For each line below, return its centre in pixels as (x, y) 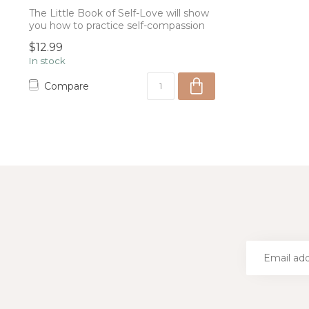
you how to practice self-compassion (117, 26)
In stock (47, 61)
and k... (45, 38)
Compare (67, 86)
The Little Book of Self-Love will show (119, 13)
